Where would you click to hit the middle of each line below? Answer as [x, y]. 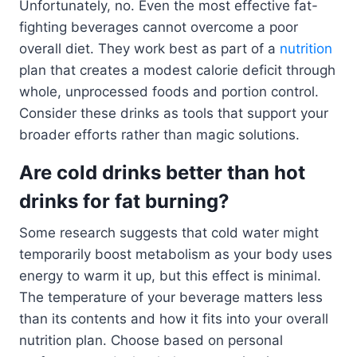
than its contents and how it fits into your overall [174, 319]
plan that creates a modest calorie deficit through [177, 71]
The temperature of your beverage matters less [171, 298]
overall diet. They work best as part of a [149, 49]
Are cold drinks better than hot [162, 173]
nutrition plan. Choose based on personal [151, 341]
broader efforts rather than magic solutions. [159, 135]
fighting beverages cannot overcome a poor [159, 27]
